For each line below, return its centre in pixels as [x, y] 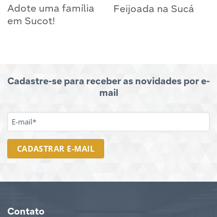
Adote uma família [51, 9]
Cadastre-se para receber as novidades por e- [108, 82]
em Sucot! [31, 22]
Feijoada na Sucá [154, 10]
